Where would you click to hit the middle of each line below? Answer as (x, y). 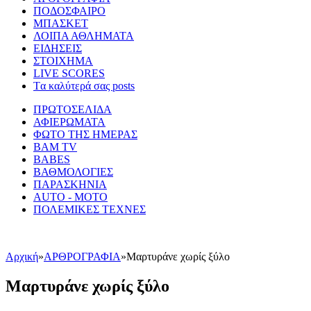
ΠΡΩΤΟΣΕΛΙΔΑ (73, 110)
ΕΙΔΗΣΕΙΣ (58, 49)
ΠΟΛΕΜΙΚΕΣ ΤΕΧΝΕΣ (90, 210)
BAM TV (55, 147)
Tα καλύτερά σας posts (84, 86)
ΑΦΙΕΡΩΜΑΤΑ (69, 122)
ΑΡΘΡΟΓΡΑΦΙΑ (82, 257)
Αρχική (22, 257)
